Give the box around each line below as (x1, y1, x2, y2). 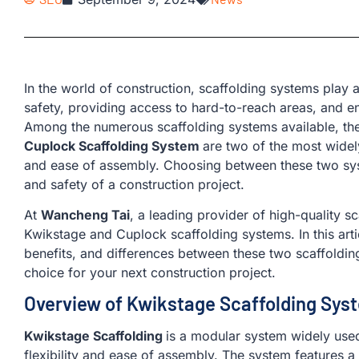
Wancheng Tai (41, 207, 130, 224)
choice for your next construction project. (24, 264, 276, 281)
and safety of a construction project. (24, 176, 244, 192)
